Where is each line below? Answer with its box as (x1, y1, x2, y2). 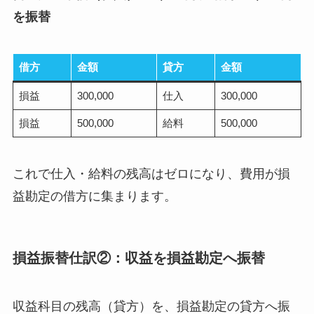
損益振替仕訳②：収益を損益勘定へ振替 (12, 250, 265, 266)
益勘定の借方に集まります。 (12, 189, 177, 203)
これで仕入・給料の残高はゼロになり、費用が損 (12, 166, 290, 181)
